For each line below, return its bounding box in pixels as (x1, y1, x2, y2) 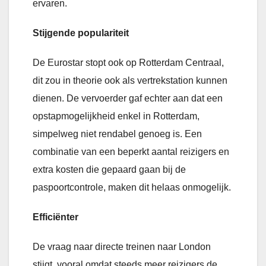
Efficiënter (33, 212, 81, 223)
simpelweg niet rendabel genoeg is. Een (33, 129, 202, 140)
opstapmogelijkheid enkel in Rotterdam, (33, 111, 199, 122)
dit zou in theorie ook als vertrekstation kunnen (33, 75, 227, 86)
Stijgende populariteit (33, 28, 131, 39)
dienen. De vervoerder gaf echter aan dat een (33, 93, 223, 104)
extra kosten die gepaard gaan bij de (33, 164, 186, 175)
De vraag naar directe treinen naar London (33, 242, 211, 252)
